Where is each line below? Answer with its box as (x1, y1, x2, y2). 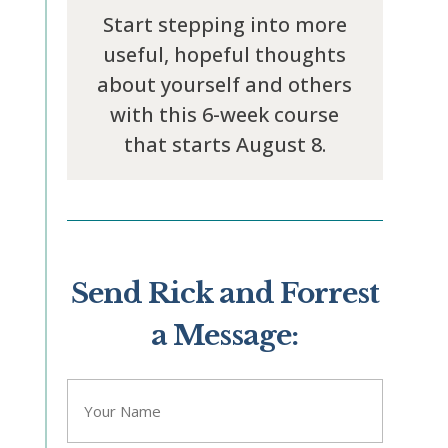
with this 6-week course (110, 101, 340, 128)
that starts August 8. (123, 131, 326, 158)
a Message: (151, 318, 299, 353)
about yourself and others (97, 71, 353, 98)
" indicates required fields (81, 321, 332, 348)
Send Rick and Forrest (70, 276, 379, 311)
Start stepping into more (102, 11, 347, 38)
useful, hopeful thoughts (103, 41, 347, 68)
